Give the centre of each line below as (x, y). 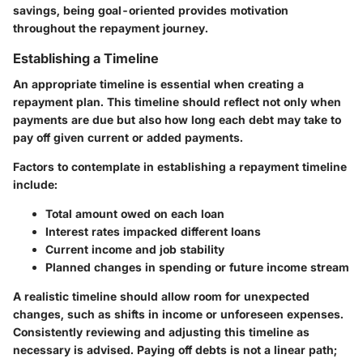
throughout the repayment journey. (111, 28)
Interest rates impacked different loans (153, 232)
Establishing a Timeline (86, 59)
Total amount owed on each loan (135, 214)
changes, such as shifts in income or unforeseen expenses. (178, 314)
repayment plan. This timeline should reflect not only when (177, 102)
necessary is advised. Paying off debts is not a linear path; (175, 350)
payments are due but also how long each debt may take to (177, 120)
